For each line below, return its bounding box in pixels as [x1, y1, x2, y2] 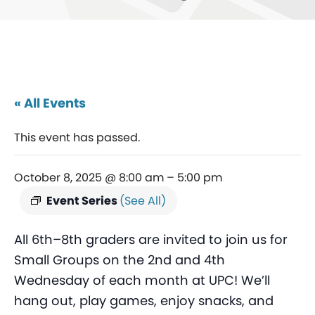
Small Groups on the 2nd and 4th [14, 251, 225, 269]
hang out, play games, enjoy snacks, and [14, 292, 274, 310]
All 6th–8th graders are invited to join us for [14, 231, 288, 249]
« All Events [14, 94, 86, 112]
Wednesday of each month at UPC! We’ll [14, 271, 270, 290]
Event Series [46, 193, 120, 210]
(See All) [120, 193, 166, 210]
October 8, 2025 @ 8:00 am [14, 169, 164, 186]
